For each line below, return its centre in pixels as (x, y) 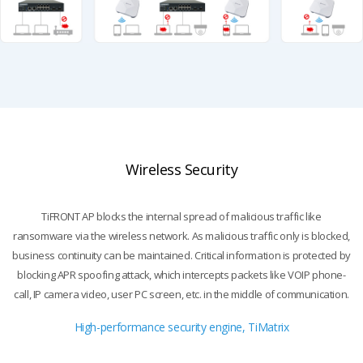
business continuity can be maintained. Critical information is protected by (181, 256)
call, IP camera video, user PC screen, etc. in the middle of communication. (181, 295)
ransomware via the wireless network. (101, 236)
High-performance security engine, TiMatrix (181, 327)
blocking (37, 275)
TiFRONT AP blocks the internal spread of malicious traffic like (181, 217)
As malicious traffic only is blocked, (270, 236)
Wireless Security (181, 170)
